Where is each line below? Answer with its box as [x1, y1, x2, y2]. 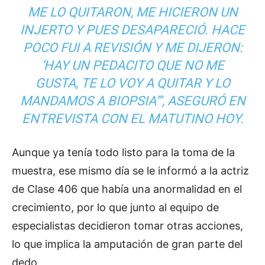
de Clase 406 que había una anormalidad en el [12, 182, 242, 195]
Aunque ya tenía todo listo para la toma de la [12, 146, 235, 159]
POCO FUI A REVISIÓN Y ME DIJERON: [22, 40, 243, 55]
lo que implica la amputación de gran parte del [12, 237, 243, 250]
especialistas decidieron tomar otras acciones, [12, 219, 243, 232]
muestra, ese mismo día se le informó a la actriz [12, 164, 249, 177]
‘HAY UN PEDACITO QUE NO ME [41, 57, 224, 73]
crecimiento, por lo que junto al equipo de [12, 201, 219, 214]
